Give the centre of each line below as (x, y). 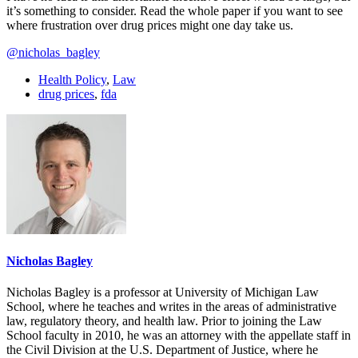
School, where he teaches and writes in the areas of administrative (171, 307)
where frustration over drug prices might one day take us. (150, 25)
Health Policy (72, 79)
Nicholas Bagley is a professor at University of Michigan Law (163, 292)
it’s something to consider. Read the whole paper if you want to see (175, 10)
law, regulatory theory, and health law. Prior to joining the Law (164, 321)
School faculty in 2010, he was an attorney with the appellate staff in (179, 336)
